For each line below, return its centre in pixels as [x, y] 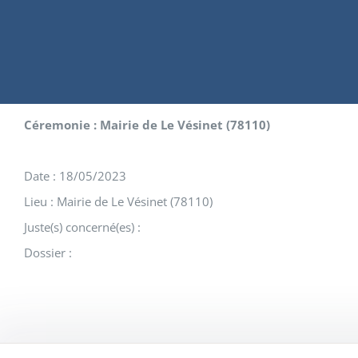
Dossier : [48, 253]
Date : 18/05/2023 [75, 176]
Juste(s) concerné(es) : [82, 227]
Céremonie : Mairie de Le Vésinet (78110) [147, 125]
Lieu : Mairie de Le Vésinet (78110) [118, 201]
